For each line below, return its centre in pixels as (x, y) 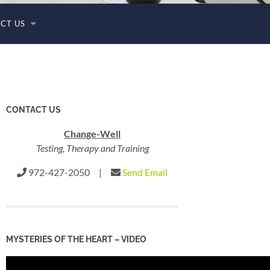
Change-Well (92, 133)
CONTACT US (33, 109)
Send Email (145, 172)
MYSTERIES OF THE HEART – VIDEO (76, 239)
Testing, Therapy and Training (92, 148)
